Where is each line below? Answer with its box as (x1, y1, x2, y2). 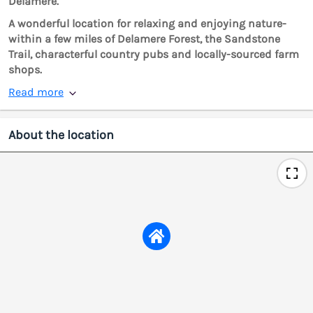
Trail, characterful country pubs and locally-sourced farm (8, 48, 299, 61)
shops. (8, 63, 42, 77)
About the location (8, 127, 114, 143)
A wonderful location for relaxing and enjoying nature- (8, 17, 286, 31)
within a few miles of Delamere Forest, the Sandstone (8, 32, 280, 46)
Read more (8, 85, 64, 99)
